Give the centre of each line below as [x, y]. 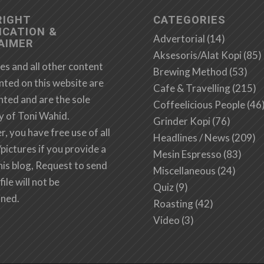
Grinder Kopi [182, 121]
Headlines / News [192, 138]
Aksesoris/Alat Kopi [198, 55]
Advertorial [179, 39]
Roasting [174, 204]
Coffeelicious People [199, 105]
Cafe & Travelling [192, 88]
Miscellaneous [185, 171]
